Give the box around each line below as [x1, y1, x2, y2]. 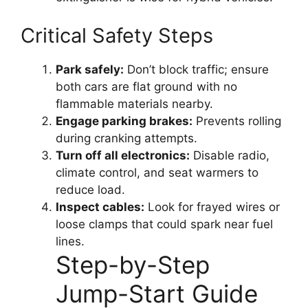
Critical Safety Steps [21, 23, 213, 47]
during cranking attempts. [56, 131, 197, 145]
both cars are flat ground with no [56, 79, 237, 93]
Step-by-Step [56, 250, 210, 279]
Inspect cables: [56, 199, 144, 214]
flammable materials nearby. [56, 96, 213, 111]
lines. [56, 234, 85, 248]
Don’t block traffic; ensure [124, 62, 269, 76]
